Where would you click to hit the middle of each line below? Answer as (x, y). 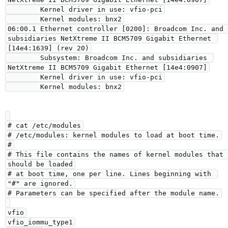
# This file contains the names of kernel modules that (116, 154)
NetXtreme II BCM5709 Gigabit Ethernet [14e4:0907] (107, 67)
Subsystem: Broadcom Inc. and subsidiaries (24, 58)
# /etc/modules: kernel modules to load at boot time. (113, 135)
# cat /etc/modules (44, 125)
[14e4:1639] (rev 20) (48, 48)
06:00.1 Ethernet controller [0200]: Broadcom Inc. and (116, 29)
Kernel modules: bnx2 (24, 19)
